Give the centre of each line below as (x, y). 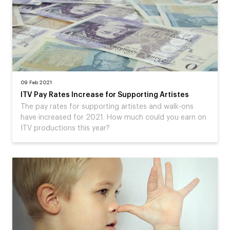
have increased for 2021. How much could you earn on (113, 118)
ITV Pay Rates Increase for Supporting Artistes (105, 95)
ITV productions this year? (65, 128)
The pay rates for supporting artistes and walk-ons (107, 107)
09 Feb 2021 (36, 83)
